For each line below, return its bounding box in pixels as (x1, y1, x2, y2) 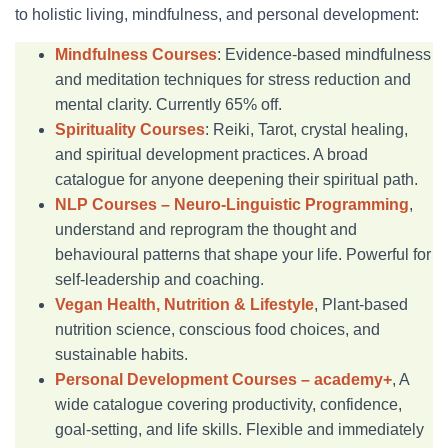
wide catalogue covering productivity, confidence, (55, 396, 402, 413)
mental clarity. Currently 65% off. (55, 96, 282, 113)
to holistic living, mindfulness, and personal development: (15, 6, 419, 23)
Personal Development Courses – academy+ (55, 371, 392, 388)
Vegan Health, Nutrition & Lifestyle (55, 296, 314, 313)
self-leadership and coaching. (55, 271, 264, 288)
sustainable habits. (55, 346, 188, 363)
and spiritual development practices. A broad (55, 146, 368, 163)
